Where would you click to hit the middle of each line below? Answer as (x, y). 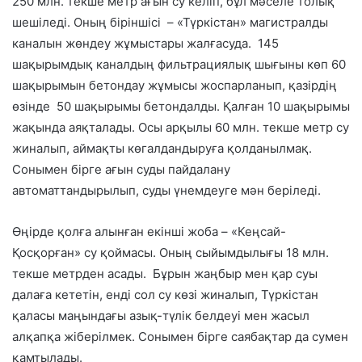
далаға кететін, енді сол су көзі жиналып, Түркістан (165, 295)
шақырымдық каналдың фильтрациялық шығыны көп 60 (179, 65)
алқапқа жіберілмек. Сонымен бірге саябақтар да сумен (180, 337)
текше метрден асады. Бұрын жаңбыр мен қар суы (165, 274)
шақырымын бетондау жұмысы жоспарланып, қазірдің (175, 86)
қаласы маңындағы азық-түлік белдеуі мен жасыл (161, 316)
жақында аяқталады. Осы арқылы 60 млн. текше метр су (181, 128)
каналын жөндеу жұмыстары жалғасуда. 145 (145, 44)
